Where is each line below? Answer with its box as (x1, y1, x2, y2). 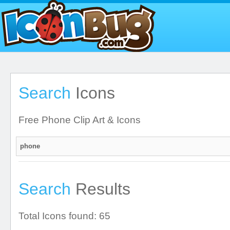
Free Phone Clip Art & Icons (18, 114, 141, 125)
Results (71, 180, 130, 198)
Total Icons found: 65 (18, 210, 110, 221)
